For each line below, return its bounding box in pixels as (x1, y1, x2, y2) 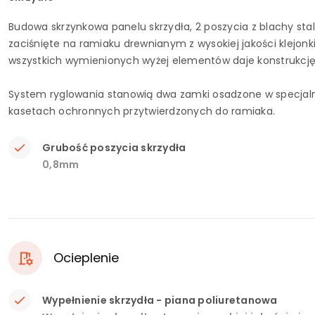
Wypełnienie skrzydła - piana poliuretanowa (42, 293, 278, 307)
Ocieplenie (53, 249, 119, 266)
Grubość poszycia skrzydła (42, 141, 186, 155)
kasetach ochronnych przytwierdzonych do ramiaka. (8, 104, 275, 118)
